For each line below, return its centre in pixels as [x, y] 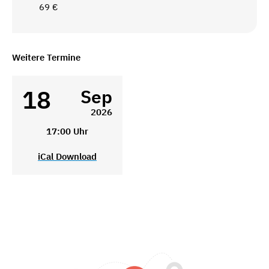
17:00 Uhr [67, 131]
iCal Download [67, 157]
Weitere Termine [46, 58]
